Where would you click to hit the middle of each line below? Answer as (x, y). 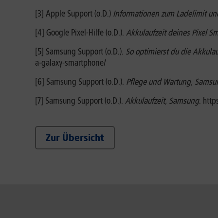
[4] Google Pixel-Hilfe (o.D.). (81, 33)
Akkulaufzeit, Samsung (162, 101)
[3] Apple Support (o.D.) (74, 14)
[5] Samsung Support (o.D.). (80, 52)
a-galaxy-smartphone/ (71, 63)
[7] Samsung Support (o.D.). (80, 101)
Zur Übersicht (75, 138)
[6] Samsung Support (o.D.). (81, 82)
